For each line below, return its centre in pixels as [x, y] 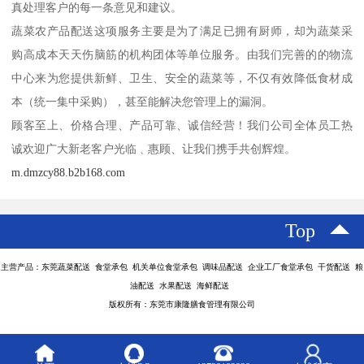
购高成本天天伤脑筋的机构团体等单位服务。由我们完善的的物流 [182, 55]
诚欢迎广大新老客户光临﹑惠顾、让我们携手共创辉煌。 [154, 149]
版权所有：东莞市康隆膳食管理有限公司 [182, 305]
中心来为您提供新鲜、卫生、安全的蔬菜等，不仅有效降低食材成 [182, 78]
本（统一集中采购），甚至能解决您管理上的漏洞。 [143, 102]
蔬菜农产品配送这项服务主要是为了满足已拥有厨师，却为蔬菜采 [182, 31]
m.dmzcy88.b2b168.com [69, 173]
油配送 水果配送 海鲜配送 [182, 286]
